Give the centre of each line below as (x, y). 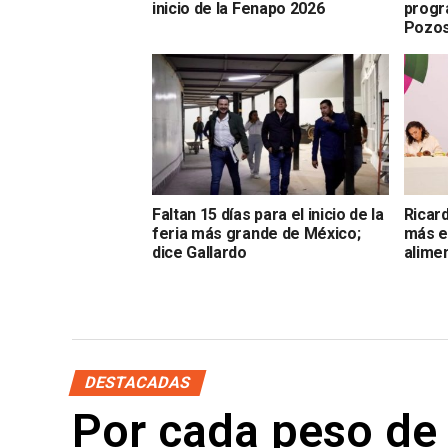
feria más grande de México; (256, 234)
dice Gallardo (199, 253)
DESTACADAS (137, 382)
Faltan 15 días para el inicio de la (268, 215)
